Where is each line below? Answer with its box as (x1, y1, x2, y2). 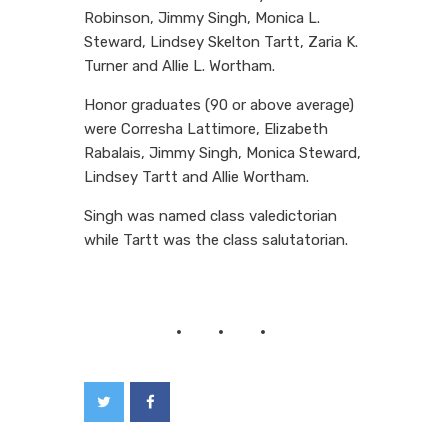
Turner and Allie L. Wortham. (84, 56, 275, 75)
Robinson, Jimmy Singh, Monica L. (84, 8, 320, 27)
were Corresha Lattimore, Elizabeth (84, 119, 328, 138)
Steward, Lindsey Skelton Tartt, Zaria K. (84, 32, 358, 51)
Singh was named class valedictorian (84, 206, 337, 225)
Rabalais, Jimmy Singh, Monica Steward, (84, 143, 361, 162)
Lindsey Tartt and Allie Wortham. (84, 167, 309, 186)
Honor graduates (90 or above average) (84, 95, 354, 114)
